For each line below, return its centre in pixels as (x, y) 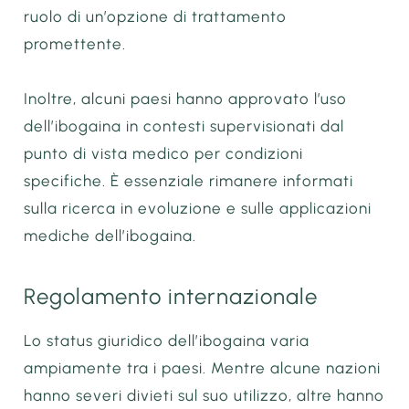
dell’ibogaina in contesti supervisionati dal (184, 126)
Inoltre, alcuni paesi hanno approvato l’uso (186, 98)
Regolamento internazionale (171, 296)
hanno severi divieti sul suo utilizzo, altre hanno (204, 396)
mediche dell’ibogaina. (110, 235)
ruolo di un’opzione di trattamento (156, 17)
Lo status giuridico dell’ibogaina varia (167, 341)
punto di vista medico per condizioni (164, 153)
